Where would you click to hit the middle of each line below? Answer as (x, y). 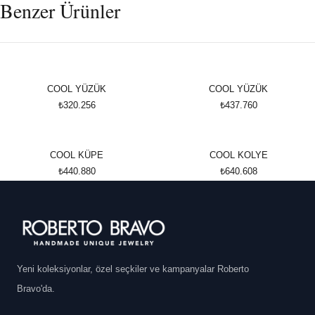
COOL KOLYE (238, 155)
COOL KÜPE (77, 155)
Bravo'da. (36, 289)
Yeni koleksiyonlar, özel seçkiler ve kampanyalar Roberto (133, 269)
